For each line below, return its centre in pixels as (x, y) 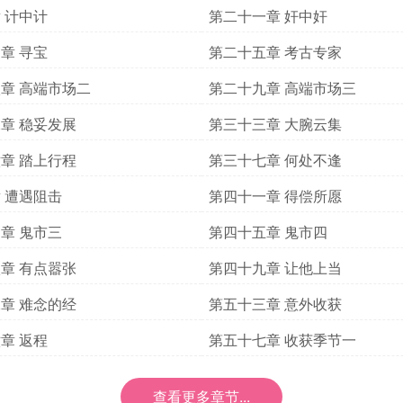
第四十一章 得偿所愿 (275, 196)
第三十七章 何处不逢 (275, 160)
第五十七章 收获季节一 (282, 340)
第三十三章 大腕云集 (275, 124)
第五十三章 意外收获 (275, 304)
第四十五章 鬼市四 (268, 232)
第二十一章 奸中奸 (268, 16)
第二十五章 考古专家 (275, 52)
